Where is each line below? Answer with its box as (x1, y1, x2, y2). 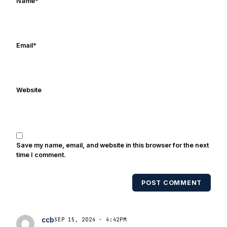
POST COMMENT (141, 178, 202, 186)
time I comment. (16, 150, 66, 159)
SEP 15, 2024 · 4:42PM (54, 216, 127, 223)
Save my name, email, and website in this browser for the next (16, 141, 209, 149)
